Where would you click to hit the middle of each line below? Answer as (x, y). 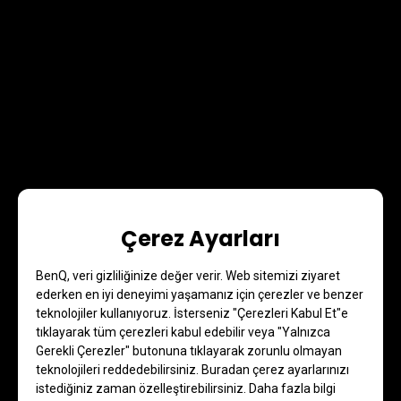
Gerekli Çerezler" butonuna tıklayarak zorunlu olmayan (189, 351)
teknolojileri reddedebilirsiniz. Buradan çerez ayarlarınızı (192, 370)
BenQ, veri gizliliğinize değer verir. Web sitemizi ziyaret (188, 276)
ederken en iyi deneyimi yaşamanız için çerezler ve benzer (200, 294)
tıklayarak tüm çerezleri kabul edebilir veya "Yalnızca (183, 332)
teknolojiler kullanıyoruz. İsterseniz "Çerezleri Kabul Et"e (192, 313)
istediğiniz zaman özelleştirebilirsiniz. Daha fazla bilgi (186, 388)
